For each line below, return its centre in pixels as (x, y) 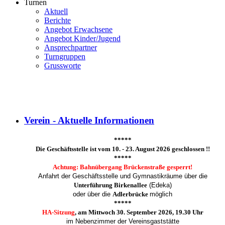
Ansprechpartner (71, 47)
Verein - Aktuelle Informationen (89, 120)
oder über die (93, 194)
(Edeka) (159, 185)
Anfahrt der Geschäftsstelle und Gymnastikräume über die (123, 176)
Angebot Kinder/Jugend (82, 38)
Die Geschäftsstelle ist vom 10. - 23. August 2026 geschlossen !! (123, 149)
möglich (161, 194)
